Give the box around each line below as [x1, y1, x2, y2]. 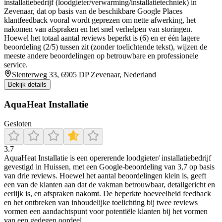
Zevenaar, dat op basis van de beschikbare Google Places [4, 7, 182, 16]
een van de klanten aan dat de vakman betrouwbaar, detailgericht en [4, 180, 215, 189]
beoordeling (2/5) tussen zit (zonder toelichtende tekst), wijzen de [4, 43, 207, 52]
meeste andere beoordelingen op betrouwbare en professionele [4, 52, 198, 60]
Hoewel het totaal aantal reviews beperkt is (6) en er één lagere [4, 34, 200, 43]
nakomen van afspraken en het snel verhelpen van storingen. [4, 25, 192, 34]
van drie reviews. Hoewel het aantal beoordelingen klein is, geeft [4, 171, 206, 180]
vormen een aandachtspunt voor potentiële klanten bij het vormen [4, 207, 208, 216]
